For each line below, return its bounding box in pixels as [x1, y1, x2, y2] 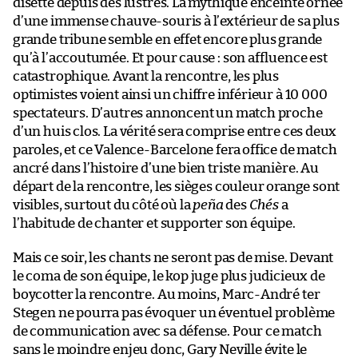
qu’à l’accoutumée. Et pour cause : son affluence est [13, 50, 328, 65]
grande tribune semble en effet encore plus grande [13, 32, 323, 46]
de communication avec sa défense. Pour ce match [13, 324, 322, 338]
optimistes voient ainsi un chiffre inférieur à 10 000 [13, 87, 328, 101]
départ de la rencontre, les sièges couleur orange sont [13, 179, 340, 193]
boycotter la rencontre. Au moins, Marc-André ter [13, 287, 320, 301]
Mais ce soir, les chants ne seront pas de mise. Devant [13, 250, 334, 265]
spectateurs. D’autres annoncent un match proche [13, 105, 323, 120]
